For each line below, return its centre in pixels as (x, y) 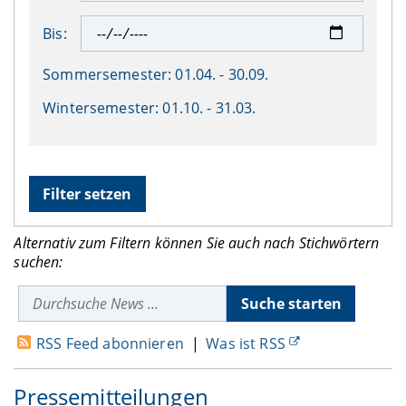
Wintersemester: (101, 107)
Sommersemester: (107, 75)
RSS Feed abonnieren (110, 344)
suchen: (39, 261)
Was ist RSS (246, 344)
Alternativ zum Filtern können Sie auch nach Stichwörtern (197, 242)
